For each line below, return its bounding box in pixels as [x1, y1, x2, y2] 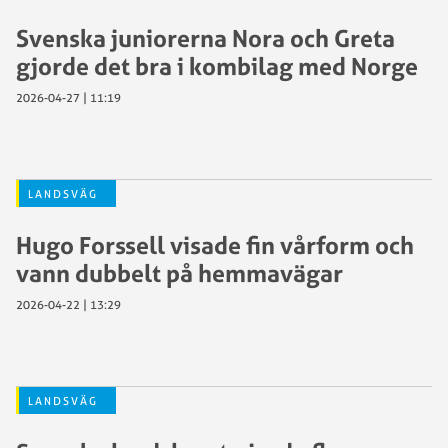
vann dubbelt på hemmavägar [16, 258, 343, 288]
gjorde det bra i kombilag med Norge [16, 51, 418, 81]
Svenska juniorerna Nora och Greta [16, 23, 395, 53]
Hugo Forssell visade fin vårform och [16, 230, 414, 260]
